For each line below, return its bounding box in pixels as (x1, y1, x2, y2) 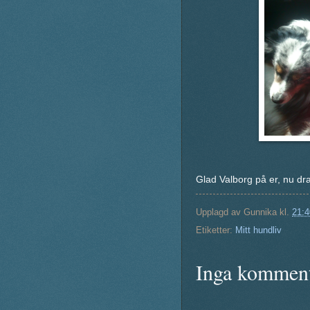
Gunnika (244, 206, 277, 217)
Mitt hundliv (235, 225, 282, 236)
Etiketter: (196, 225, 235, 236)
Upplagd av (196, 206, 244, 217)
